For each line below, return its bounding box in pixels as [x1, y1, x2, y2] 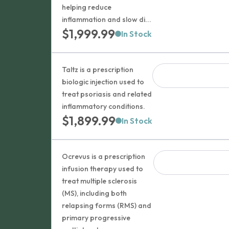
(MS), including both [62, 189, 127, 198]
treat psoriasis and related [62, 89, 152, 99]
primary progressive [62, 213, 131, 222]
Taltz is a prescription [62, 65, 134, 74]
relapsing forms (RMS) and [62, 201, 152, 210]
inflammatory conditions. [62, 102, 146, 111]
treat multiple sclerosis [62, 176, 138, 186]
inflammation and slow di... [62, 15, 152, 24]
